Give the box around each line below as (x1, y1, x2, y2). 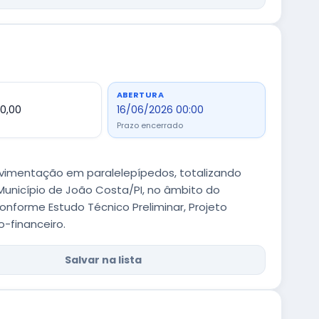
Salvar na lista (64, 253, 142, 267)
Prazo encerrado (116, 120, 183, 131)
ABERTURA (116, 89, 164, 100)
